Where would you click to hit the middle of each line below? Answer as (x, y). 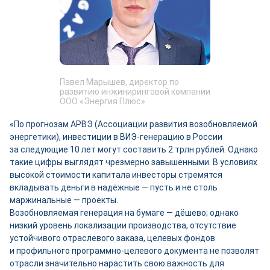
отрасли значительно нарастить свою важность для (117, 263)
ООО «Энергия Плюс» (102, 101)
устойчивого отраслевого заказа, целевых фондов (112, 238)
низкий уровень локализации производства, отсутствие (123, 225)
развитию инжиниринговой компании (135, 92)
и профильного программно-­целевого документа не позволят (134, 251)
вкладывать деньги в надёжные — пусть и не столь (114, 187)
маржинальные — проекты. (64, 200)
